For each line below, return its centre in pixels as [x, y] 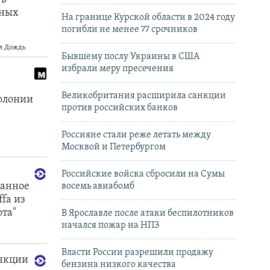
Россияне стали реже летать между [136, 135]
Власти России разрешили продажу [137, 253]
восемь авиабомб [98, 187]
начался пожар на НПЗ [110, 226]
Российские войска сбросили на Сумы [143, 174]
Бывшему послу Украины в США [130, 57]
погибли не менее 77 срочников [130, 30]
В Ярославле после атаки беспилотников [148, 214]
